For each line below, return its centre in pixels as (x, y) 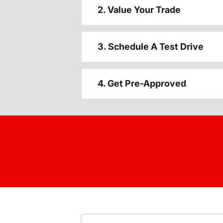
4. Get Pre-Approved (142, 84)
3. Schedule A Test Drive (151, 47)
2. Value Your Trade (139, 10)
